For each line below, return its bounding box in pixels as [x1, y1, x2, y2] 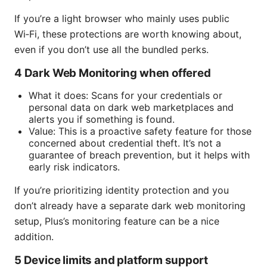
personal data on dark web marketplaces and [29, 101, 234, 114]
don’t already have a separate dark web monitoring [14, 200, 246, 212]
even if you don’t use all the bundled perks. [14, 44, 209, 56]
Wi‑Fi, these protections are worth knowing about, [14, 28, 241, 41]
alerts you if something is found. [29, 113, 175, 126]
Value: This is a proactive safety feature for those [29, 125, 252, 138]
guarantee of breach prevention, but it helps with [29, 149, 250, 162]
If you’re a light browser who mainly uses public [14, 13, 229, 25]
